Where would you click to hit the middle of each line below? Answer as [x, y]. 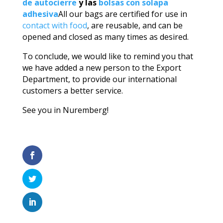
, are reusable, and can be [135, 25]
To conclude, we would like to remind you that [108, 56]
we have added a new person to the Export [102, 67]
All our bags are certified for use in [122, 14]
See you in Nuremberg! [65, 110]
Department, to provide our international [99, 79]
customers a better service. [72, 90]
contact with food [55, 25]
